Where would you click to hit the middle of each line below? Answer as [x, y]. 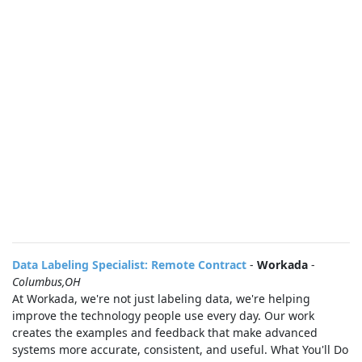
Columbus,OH [46, 282]
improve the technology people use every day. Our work [163, 316]
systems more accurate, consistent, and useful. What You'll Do [180, 349]
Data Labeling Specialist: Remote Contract [129, 265]
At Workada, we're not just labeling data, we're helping [161, 299]
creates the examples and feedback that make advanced [165, 333]
